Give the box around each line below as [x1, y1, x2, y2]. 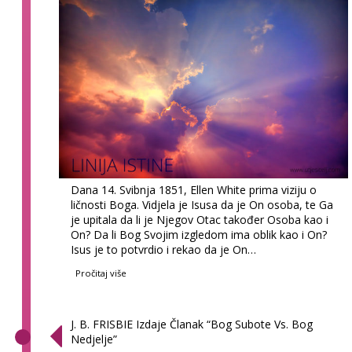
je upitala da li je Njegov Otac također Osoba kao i [71, 212, 329, 228]
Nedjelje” [71, 332, 118, 347]
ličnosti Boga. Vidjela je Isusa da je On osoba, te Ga [71, 197, 334, 213]
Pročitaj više [75, 267, 127, 280]
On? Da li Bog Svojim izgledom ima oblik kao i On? [71, 227, 328, 243]
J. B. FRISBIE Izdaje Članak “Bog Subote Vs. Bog [71, 317, 313, 332]
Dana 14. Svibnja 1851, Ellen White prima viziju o [71, 182, 317, 198]
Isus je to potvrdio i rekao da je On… [71, 242, 257, 258]
